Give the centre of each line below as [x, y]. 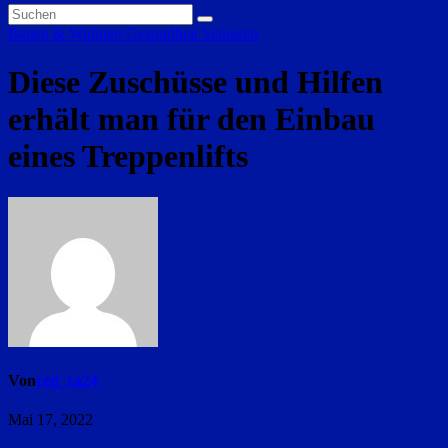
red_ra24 [67, 381]
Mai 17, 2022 [50, 420]
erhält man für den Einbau [191, 119]
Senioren [230, 33]
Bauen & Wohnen [67, 33]
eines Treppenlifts [128, 156]
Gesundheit [164, 33]
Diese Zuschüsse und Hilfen [195, 82]
